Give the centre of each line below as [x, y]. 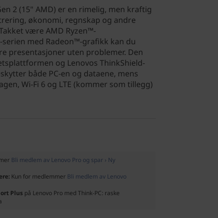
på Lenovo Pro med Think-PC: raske [71, 193]
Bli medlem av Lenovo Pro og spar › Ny [63, 160]
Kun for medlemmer [39, 176]
